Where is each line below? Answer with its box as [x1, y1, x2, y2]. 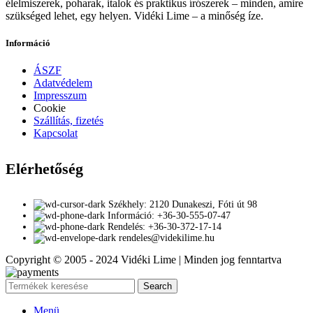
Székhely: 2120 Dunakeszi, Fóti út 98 [108, 198, 257, 210]
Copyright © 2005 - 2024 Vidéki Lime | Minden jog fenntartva [6, 253, 282, 265]
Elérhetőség [6, 160, 83, 178]
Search [143, 280, 172, 291]
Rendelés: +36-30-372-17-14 [108, 221, 221, 232]
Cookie [34, 102, 66, 115]
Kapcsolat [34, 127, 78, 140]
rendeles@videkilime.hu [119, 232, 214, 243]
